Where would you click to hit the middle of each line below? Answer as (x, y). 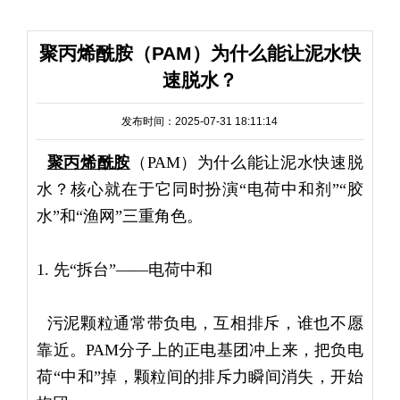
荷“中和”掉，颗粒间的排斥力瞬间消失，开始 (200, 377)
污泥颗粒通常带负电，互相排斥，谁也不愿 (200, 324)
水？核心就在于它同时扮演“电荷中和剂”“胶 (200, 190)
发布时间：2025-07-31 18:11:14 (200, 122)
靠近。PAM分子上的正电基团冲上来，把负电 (200, 350)
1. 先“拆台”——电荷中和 (125, 270)
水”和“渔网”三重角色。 (120, 217)
